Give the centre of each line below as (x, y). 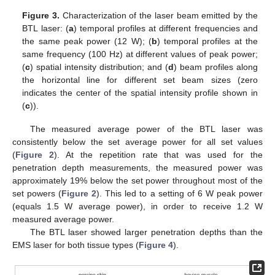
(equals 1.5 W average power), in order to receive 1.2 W (137, 207)
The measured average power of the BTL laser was (146, 129)
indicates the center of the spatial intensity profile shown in (140, 92)
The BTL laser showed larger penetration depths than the (146, 232)
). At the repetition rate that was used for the (158, 155)
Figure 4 (156, 245)
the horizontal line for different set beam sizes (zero (140, 79)
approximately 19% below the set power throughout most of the (137, 181)
